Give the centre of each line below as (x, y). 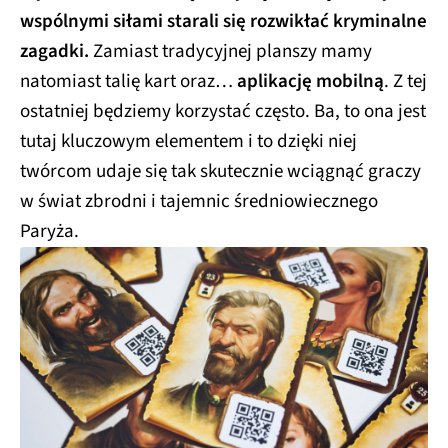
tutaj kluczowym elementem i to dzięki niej (188, 141)
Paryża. (49, 231)
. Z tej (405, 81)
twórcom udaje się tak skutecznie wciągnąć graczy (220, 171)
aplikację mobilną (310, 81)
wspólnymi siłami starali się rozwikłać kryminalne (223, 21)
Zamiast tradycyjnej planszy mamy (230, 51)
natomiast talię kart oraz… (128, 81)
